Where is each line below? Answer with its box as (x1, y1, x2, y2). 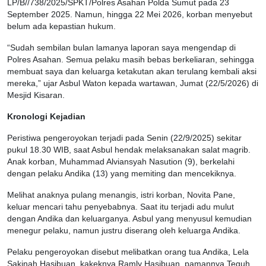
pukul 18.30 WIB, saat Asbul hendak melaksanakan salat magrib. (7, 145, 251, 155)
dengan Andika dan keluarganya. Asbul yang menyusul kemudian (7, 214, 252, 224)
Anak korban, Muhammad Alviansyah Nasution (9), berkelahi (7, 157, 235, 167)
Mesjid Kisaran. (7, 91, 65, 100)
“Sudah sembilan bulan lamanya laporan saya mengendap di (7, 43, 236, 53)
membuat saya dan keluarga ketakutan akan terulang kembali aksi (7, 67, 256, 77)
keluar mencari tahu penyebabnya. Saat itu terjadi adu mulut (7, 202, 234, 212)
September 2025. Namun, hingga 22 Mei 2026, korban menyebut (7, 10, 252, 20)
